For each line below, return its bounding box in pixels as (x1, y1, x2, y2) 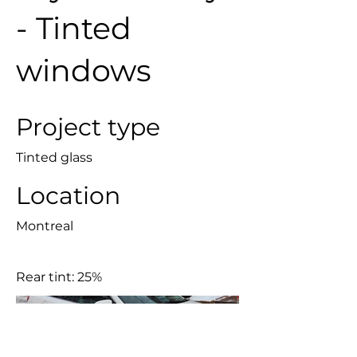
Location (16, 181, 120, 210)
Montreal (16, 218, 73, 233)
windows (16, 52, 151, 89)
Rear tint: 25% (16, 269, 102, 284)
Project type (16, 112, 160, 142)
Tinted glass (16, 150, 92, 165)
